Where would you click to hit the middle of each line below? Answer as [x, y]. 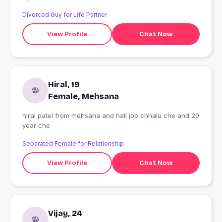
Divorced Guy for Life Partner [65, 15]
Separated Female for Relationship [73, 144]
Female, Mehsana [83, 97]
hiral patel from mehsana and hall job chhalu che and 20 [111, 116]
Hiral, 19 [64, 85]
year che [36, 126]
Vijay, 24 [65, 214]
